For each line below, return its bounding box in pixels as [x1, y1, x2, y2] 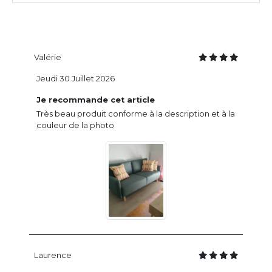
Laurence [34, 250, 72, 260]
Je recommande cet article [36, 95, 155, 105]
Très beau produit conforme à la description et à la [36, 109, 235, 119]
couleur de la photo [36, 121, 114, 131]
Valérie [34, 53, 61, 63]
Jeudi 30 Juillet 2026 [36, 74, 115, 84]
